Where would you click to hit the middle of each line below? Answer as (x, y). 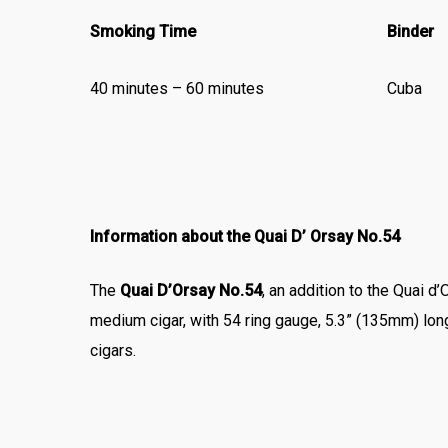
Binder (411, 32)
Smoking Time (143, 32)
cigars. (113, 351)
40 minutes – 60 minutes (177, 89)
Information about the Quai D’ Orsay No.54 (245, 237)
